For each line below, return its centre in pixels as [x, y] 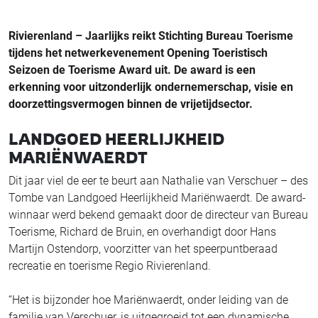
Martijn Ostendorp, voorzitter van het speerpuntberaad [143, 248]
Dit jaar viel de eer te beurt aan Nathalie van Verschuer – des [158, 180]
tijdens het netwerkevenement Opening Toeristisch [138, 53]
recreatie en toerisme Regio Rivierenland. [113, 265]
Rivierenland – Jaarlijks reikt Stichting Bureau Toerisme [151, 35]
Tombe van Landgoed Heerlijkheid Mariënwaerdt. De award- [157, 197]
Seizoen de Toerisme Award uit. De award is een [132, 70]
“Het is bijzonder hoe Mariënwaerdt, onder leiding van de [148, 300]
